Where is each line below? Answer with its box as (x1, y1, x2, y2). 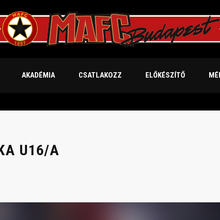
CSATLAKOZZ (78, 71, 122, 80)
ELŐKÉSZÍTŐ (145, 71, 185, 80)
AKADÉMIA (21, 71, 55, 80)
